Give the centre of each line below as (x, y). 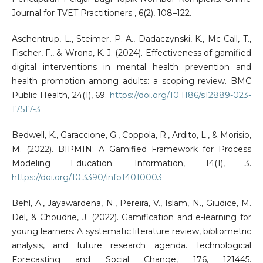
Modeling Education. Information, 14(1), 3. (131, 163)
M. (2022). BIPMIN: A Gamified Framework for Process (131, 149)
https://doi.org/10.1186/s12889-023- (181, 95)
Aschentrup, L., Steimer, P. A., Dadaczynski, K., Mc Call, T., (131, 39)
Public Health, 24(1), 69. (61, 95)
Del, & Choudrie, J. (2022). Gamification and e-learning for (131, 218)
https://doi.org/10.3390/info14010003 (87, 178)
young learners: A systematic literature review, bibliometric (131, 232)
